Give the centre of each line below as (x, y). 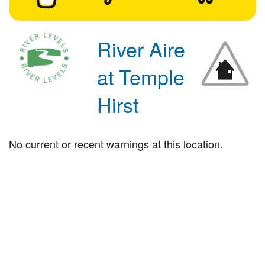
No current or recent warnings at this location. (116, 143)
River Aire (141, 49)
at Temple (141, 76)
